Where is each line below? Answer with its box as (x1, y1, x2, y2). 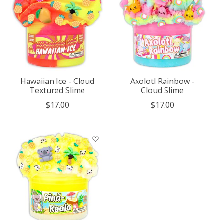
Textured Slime (29, 85, 85, 96)
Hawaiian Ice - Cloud (20, 76, 95, 87)
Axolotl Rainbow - (130, 76, 195, 87)
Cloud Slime (141, 85, 184, 96)
